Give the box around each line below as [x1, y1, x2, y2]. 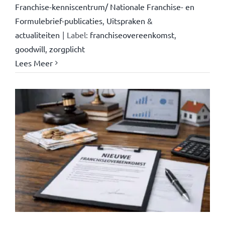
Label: [66, 29, 90, 40]
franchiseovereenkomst [89, 29, 174, 40]
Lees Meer [15, 57, 53, 68]
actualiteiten [15, 29, 60, 40]
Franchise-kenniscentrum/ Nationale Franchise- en [15, 1, 194, 12]
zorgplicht [49, 43, 85, 54]
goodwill [15, 43, 45, 54]
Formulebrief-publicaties [15, 15, 102, 26]
